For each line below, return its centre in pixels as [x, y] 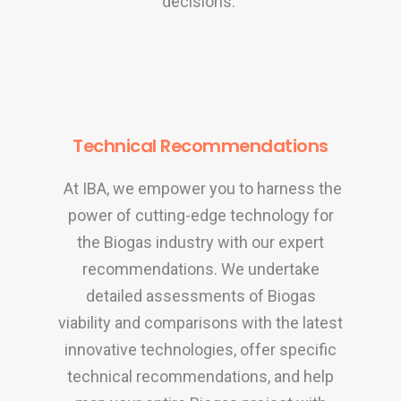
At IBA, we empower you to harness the [202, 188]
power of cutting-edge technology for [200, 215]
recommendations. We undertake [200, 269]
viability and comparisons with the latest [200, 322]
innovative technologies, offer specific [200, 349]
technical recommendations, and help [200, 376]
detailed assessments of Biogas [200, 295]
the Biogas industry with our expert [200, 242]
